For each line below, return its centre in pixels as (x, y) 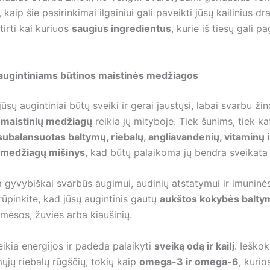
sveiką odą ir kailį (194, 246)
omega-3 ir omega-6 (189, 261)
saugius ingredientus (121, 28)
